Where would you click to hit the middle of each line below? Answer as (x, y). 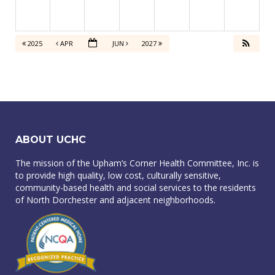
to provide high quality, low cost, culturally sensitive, (118, 175)
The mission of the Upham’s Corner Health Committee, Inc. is (137, 163)
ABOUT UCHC (51, 140)
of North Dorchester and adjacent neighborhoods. (115, 200)
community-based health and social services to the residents (136, 188)
